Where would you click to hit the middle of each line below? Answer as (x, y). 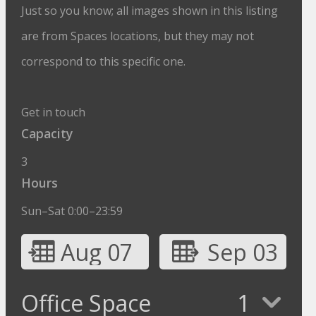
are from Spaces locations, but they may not (138, 36)
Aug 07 (97, 252)
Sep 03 (242, 252)
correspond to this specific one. (104, 61)
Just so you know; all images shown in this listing (150, 11)
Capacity (47, 133)
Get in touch (54, 112)
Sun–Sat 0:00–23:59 (72, 211)
